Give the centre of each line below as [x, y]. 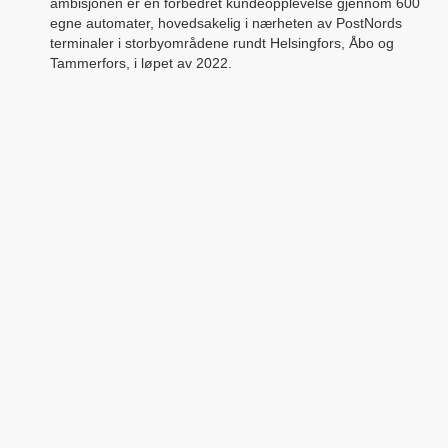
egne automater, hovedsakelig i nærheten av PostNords [226, 23]
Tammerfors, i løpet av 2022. [141, 63]
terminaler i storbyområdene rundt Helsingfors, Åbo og [222, 43]
